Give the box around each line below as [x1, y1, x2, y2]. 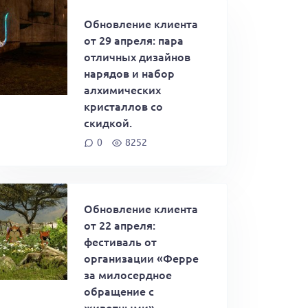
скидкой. [84, 115, 132, 130]
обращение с [84, 283, 154, 298]
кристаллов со [84, 98, 163, 113]
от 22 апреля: [84, 217, 155, 232]
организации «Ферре [84, 250, 199, 265]
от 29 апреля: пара [84, 32, 184, 47]
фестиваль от [84, 233, 157, 249]
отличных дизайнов [84, 49, 190, 64]
